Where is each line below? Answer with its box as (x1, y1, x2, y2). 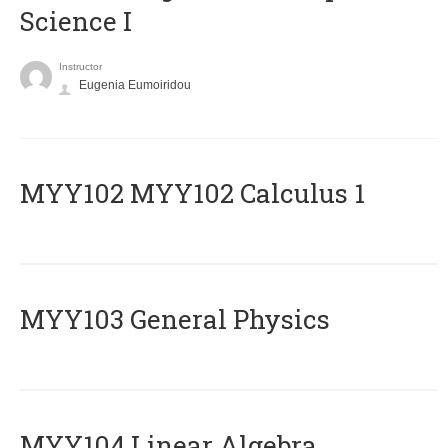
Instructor (59, 61, 102, 73)
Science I (20, 4, 132, 39)
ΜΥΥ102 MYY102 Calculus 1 (20, 176, 365, 211)
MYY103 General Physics (20, 302, 330, 337)
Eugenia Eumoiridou (79, 78, 191, 93)
